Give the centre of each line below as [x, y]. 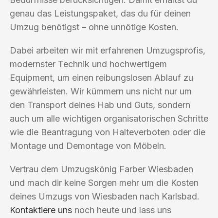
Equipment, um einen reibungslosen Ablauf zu [101, 77]
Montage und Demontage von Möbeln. [88, 145]
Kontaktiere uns [41, 210]
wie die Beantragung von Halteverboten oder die [108, 132]
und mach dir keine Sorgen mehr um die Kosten [104, 182]
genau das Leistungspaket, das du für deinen [100, 13]
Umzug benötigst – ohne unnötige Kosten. [94, 27]
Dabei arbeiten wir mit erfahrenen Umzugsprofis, [108, 50]
